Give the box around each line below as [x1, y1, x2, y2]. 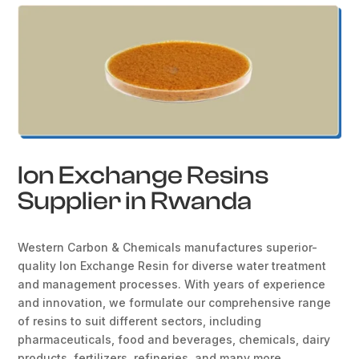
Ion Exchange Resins [18, 160, 269, 190]
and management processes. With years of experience [18, 276, 326, 291]
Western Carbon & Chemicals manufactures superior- [18, 240, 318, 254]
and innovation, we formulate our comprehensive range [18, 295, 332, 309]
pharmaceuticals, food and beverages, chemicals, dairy [18, 332, 331, 346]
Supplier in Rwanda [18, 186, 252, 216]
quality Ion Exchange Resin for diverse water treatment [18, 258, 327, 272]
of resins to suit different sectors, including [18, 313, 262, 328]
